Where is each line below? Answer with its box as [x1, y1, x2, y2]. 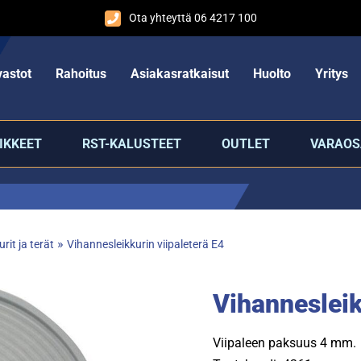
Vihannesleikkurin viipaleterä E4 [66, 238, 224, 251]
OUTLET [221, 136, 270, 151]
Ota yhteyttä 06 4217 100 [128, 11, 257, 25]
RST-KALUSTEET [81, 136, 181, 151]
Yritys [314, 65, 348, 81]
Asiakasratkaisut [130, 65, 229, 81]
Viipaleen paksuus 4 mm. [213, 335, 356, 351]
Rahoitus [55, 65, 106, 81]
